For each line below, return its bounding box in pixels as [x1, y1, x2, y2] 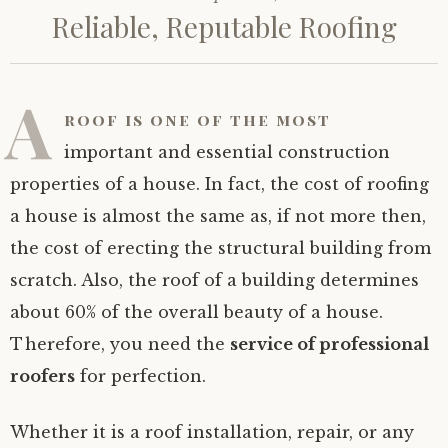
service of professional [230, 334, 429, 354]
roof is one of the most [64, 109, 331, 130]
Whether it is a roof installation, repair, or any [10, 422, 414, 442]
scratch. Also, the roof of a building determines [10, 270, 419, 290]
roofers [10, 366, 75, 386]
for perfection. [75, 366, 206, 386]
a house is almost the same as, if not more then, [10, 206, 426, 226]
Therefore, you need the [10, 334, 230, 354]
